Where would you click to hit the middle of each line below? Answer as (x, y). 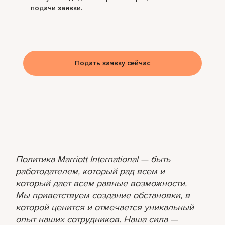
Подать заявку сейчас (113, 63)
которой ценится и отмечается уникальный (105, 207)
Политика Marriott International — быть (93, 159)
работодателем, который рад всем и (90, 171)
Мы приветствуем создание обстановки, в (103, 195)
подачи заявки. (57, 8)
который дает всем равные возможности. (101, 183)
